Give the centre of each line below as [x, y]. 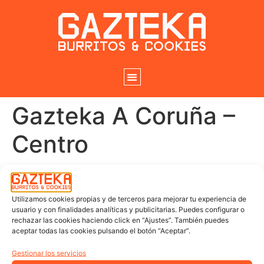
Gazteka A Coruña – [123, 116]
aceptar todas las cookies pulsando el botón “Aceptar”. [101, 230]
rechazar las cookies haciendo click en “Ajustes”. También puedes [120, 220]
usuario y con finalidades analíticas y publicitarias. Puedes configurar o [128, 209]
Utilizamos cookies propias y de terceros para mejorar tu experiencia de [129, 199]
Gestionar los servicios [49, 253]
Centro [50, 144]
